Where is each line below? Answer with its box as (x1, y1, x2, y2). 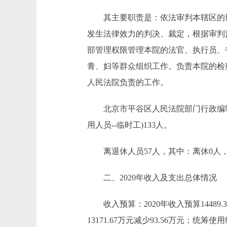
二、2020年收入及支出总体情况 (87, 173, 217, 182)
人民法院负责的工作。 (87, 78, 168, 87)
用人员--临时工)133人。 (87, 121, 172, 129)
